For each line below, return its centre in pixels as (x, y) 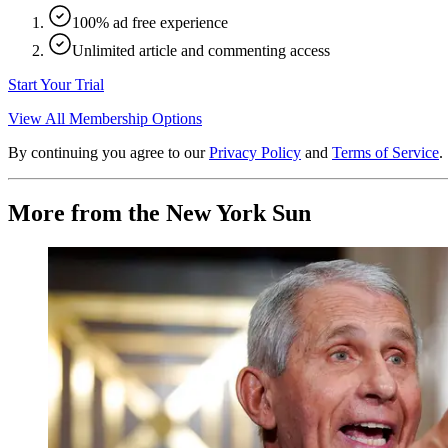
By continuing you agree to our (106, 152)
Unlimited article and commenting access (201, 50)
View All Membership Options (105, 118)
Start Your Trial (56, 84)
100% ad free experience (150, 22)
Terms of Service (385, 152)
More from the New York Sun (159, 212)
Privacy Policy (255, 152)
